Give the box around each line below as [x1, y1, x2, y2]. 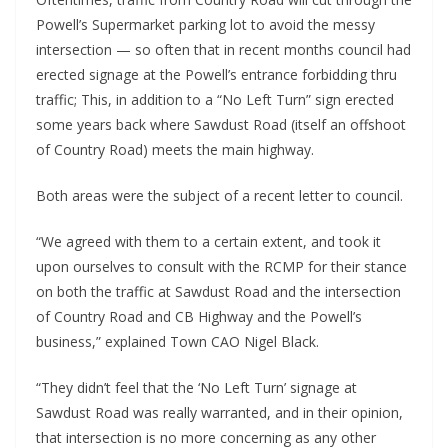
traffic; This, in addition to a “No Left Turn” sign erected [36, 90, 394, 110]
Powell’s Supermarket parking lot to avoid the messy [36, 15, 375, 35]
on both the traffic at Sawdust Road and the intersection [36, 282, 401, 302]
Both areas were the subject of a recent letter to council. [36, 186, 403, 206]
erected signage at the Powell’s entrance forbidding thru [36, 65, 397, 85]
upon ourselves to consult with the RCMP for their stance [36, 257, 407, 277]
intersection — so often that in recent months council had [36, 40, 411, 60]
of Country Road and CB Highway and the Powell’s [36, 307, 362, 327]
